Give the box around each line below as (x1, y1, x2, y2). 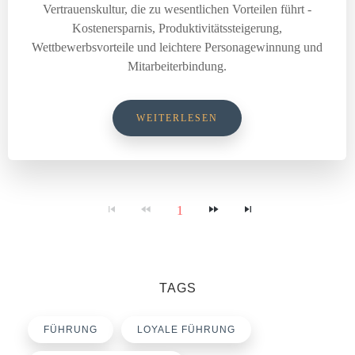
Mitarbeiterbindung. (128, 59, 227, 73)
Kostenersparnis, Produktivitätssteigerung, (72, 21, 282, 35)
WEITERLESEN (136, 113, 218, 124)
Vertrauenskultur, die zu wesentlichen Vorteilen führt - (43, 2, 311, 16)
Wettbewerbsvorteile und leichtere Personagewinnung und (32, 40, 323, 54)
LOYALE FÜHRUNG (137, 324, 235, 335)
